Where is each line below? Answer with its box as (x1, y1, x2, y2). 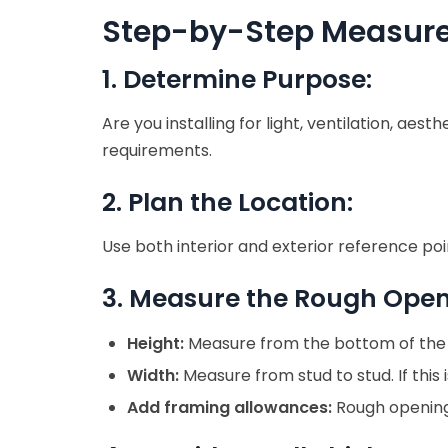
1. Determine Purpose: (102, 61, 372, 97)
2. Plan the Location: (102, 184, 353, 220)
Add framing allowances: (127, 395, 332, 419)
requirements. (102, 138, 212, 162)
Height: (127, 331, 184, 355)
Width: (127, 363, 179, 387)
